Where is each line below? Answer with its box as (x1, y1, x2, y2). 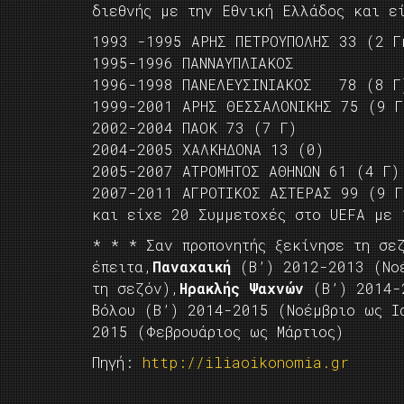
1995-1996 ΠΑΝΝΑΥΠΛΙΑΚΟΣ (92, 53, 294, 72)
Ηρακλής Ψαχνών (179, 279, 304, 298)
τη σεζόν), (92, 279, 179, 298)
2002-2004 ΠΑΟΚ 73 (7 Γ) (92, 118, 297, 137)
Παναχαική (152, 257, 231, 276)
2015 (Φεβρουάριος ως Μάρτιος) (92, 322, 344, 341)
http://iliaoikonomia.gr (142, 353, 349, 372)
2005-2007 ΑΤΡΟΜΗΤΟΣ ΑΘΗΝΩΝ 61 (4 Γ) (92, 161, 399, 180)
